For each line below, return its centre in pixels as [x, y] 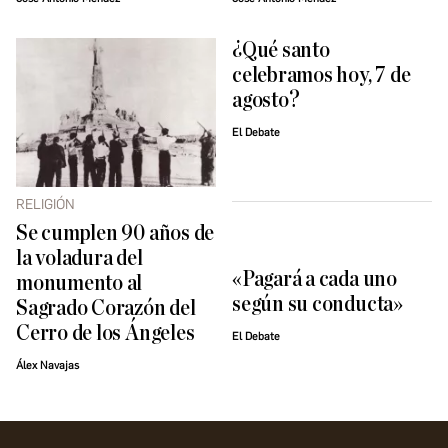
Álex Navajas [47, 366]
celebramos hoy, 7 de [321, 76]
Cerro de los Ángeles [105, 334]
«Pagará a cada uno [314, 280]
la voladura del [79, 259]
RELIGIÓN [45, 205]
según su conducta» [317, 305]
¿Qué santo [281, 51]
